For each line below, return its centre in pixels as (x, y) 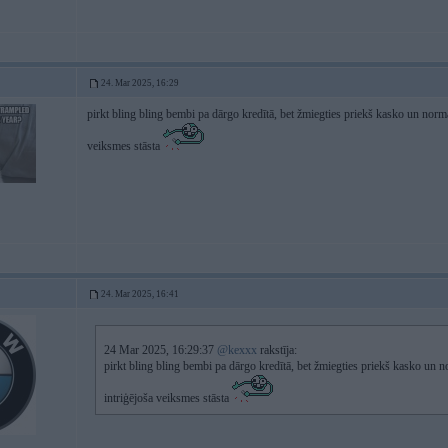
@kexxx (237, 350)
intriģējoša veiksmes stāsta (168, 398)
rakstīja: (277, 350)
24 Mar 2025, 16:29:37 (160, 350)
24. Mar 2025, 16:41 (140, 294)
